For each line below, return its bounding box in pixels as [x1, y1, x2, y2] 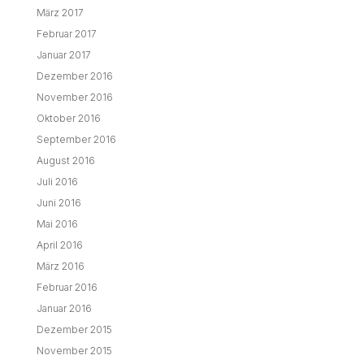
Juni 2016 [36, 197, 81, 210]
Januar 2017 [36, 49, 91, 62]
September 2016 [36, 133, 116, 146]
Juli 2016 [36, 175, 78, 188]
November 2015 [36, 344, 112, 357]
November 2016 [36, 91, 113, 104]
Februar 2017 [36, 28, 97, 41]
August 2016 [36, 154, 95, 167]
